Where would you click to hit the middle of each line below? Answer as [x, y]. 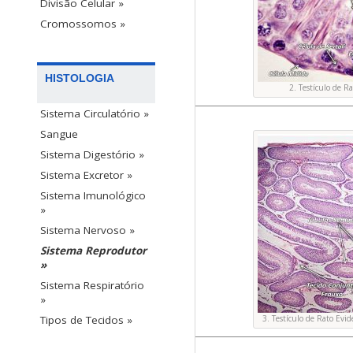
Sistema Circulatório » [95, 114]
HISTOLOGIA [80, 78]
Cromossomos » [83, 24]
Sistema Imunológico [93, 196]
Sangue [59, 134]
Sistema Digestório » [92, 155]
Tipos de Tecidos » [86, 320]
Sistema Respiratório [92, 286]
